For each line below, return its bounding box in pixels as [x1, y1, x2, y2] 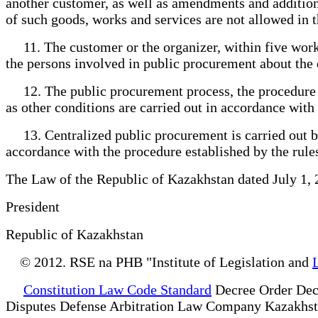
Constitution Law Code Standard [23, 281, 212, 297]
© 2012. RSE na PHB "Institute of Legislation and [6, 253, 312, 270]
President [6, 198, 74, 214]
